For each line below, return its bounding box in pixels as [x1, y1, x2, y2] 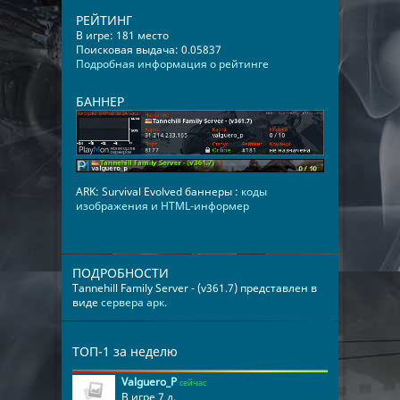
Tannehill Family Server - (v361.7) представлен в [72, 280, 317, 296]
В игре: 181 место [76, 28, 169, 43]
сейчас [179, 377, 206, 389]
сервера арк [101, 295, 164, 311]
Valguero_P [121, 374, 177, 390]
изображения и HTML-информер [76, 198, 249, 214]
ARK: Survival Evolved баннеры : [76, 184, 241, 200]
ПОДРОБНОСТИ [72, 264, 169, 282]
